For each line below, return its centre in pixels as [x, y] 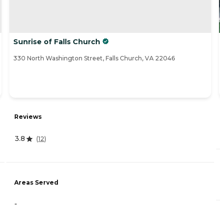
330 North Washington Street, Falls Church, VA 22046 [94, 58]
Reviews [28, 117]
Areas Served [36, 182]
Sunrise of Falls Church [57, 42]
